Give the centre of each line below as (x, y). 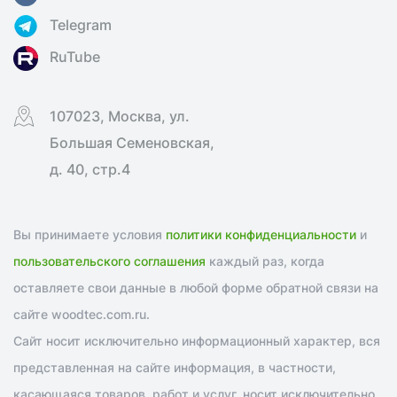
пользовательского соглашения (109, 261)
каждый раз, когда (265, 261)
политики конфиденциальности (261, 234)
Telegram (81, 24)
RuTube (75, 57)
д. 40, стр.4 (90, 169)
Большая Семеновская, (132, 142)
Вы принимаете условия (90, 234)
